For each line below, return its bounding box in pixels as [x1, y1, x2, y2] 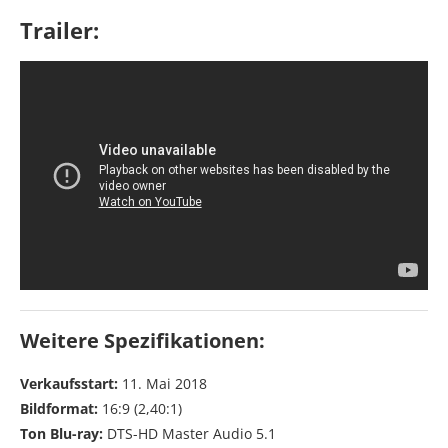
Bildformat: [20, 399, 98, 419]
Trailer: [20, 14, 99, 45]
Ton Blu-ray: [20, 424, 103, 444]
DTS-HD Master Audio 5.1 [103, 424, 276, 444]
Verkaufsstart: [20, 374, 122, 394]
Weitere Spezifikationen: [20, 327, 265, 355]
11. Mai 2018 [122, 374, 207, 394]
